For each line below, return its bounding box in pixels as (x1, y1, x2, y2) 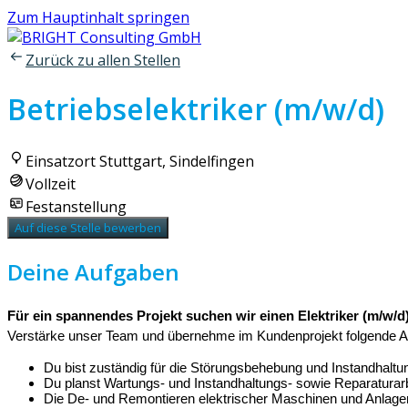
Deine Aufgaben (7, 256, 179, 287)
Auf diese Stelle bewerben (15, 219, 161, 236)
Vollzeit (25, 173, 76, 194)
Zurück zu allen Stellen (25, 50, 180, 70)
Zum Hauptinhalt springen (7, 7, 189, 27)
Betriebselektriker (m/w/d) (7, 89, 384, 129)
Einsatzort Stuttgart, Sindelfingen (25, 150, 254, 171)
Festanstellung (25, 196, 127, 217)
